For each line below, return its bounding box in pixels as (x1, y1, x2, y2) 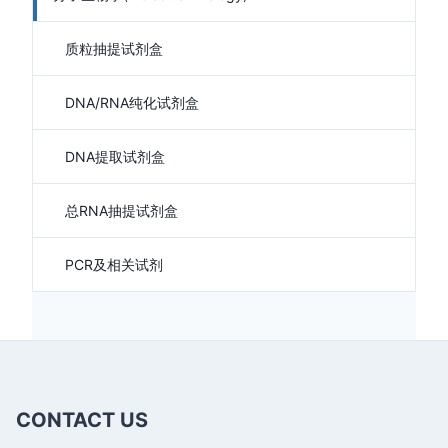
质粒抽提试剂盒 (65, 40, 163, 57)
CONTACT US (16, 408, 148, 432)
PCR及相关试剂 (65, 256, 163, 273)
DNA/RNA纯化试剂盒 (65, 94, 199, 111)
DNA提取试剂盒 (65, 148, 165, 165)
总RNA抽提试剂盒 (65, 202, 178, 219)
